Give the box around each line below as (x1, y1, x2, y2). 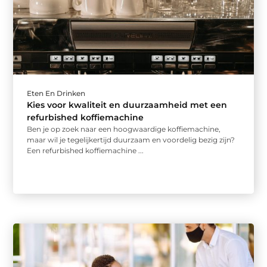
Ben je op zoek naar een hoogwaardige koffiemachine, (27, 125, 221, 134)
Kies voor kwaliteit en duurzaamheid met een (27, 100, 228, 111)
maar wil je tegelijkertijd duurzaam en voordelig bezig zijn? (27, 135, 235, 145)
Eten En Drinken (27, 89, 86, 98)
